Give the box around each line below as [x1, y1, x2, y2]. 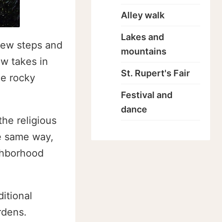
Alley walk [121, 10, 165, 20]
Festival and [121, 90, 172, 100]
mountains [121, 46, 166, 56]
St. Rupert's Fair [121, 68, 190, 78]
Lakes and [121, 32, 164, 42]
